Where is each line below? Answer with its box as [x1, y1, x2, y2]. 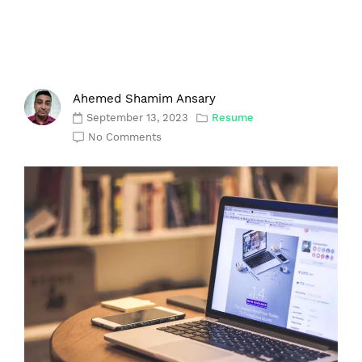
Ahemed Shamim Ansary [73, 91, 216, 106]
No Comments [88, 131, 162, 143]
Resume [212, 112, 255, 124]
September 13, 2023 [86, 112, 189, 124]
